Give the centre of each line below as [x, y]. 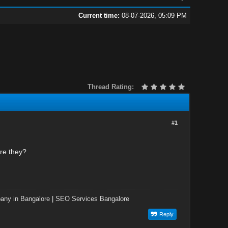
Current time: [99, 16]
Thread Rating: [110, 87]
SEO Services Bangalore [92, 198]
